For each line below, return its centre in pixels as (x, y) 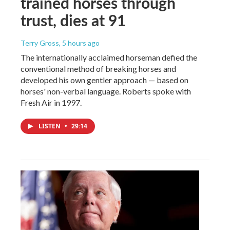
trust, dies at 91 (73, 20)
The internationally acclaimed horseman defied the (109, 57)
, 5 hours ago (79, 43)
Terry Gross (40, 43)
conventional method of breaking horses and (98, 68)
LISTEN (50, 126)
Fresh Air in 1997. (51, 102)
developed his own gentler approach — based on (104, 80)
